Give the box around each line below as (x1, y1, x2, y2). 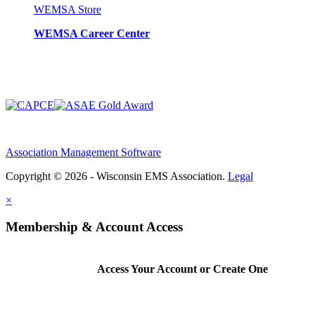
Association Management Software (6, 146, 161, 158)
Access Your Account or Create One (97, 263, 269, 276)
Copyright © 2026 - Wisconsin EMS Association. (6, 169, 228, 182)
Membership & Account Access (6, 219, 183, 235)
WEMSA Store (34, 3, 101, 15)
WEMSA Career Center (34, 27, 150, 39)
